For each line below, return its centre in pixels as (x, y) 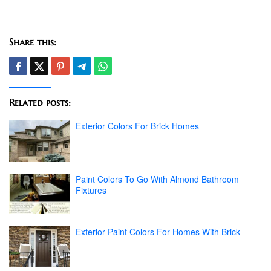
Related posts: (40, 103)
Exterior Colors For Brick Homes (137, 126)
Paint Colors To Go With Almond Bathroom (157, 179)
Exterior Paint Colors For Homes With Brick (158, 232)
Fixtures (91, 190)
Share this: (33, 42)
